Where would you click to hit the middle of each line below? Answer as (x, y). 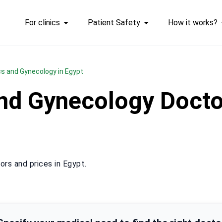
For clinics (42, 23)
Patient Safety (114, 23)
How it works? (193, 23)
